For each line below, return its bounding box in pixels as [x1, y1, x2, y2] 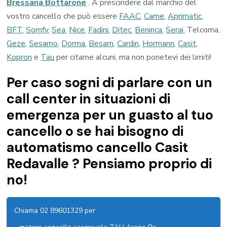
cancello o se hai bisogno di [7, 123, 184, 140]
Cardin [117, 38, 139, 50]
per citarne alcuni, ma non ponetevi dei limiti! [54, 52, 212, 63]
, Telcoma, [183, 24, 220, 36]
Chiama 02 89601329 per [14, 206, 96, 216]
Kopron [7, 52, 32, 63]
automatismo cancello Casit [7, 139, 188, 157]
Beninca [135, 24, 163, 36]
